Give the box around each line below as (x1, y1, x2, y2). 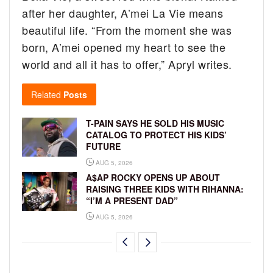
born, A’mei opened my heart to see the (22, 38, 226, 55)
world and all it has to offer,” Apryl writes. (22, 55, 232, 72)
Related (31, 88, 61, 101)
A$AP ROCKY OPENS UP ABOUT (86, 171, 220, 183)
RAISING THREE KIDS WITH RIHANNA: (86, 182, 244, 195)
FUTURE (86, 140, 121, 152)
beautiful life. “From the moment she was (22, 21, 232, 38)
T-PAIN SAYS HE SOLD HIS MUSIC (86, 116, 224, 129)
